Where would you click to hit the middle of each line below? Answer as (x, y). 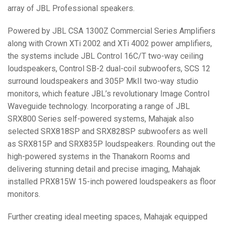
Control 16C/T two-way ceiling (149, 56)
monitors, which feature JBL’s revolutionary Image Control (108, 93)
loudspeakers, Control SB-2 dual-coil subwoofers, (96, 68)
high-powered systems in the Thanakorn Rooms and (99, 156)
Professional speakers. (92, 8)
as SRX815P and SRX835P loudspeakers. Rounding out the (111, 144)
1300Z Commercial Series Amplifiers (149, 31)
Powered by (30, 31)
